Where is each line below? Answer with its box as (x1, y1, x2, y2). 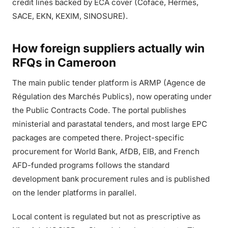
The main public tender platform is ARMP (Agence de (12, 78, 206, 88)
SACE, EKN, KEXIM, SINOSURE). (12, 11, 128, 21)
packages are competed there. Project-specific (12, 133, 184, 142)
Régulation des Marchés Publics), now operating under (12, 92, 212, 101)
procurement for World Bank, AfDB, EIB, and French (12, 147, 199, 156)
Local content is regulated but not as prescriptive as (12, 212, 201, 221)
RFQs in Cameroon (12, 55, 116, 69)
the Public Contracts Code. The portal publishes (12, 105, 186, 115)
